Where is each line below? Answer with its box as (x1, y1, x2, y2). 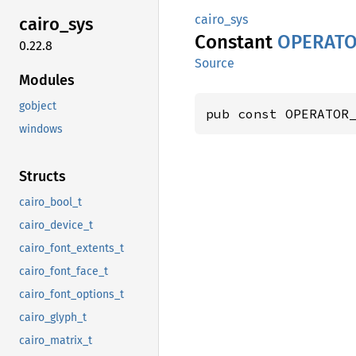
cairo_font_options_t (19, 287, 124, 301)
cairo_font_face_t (19, 264, 108, 278)
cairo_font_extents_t (19, 241, 124, 255)
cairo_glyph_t (19, 310, 87, 324)
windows (19, 122, 63, 136)
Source (195, 56, 234, 71)
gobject (19, 99, 56, 113)
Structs (19, 167, 66, 185)
